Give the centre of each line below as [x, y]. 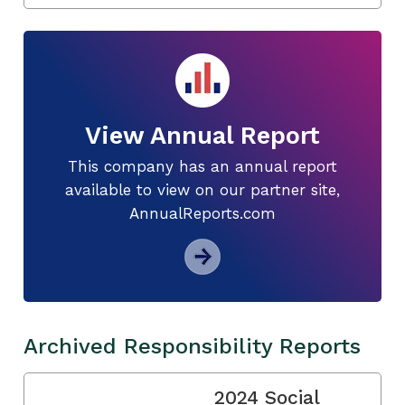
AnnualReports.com [202, 213]
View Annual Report [202, 135]
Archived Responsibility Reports [192, 346]
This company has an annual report [202, 166]
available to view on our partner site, [202, 189]
